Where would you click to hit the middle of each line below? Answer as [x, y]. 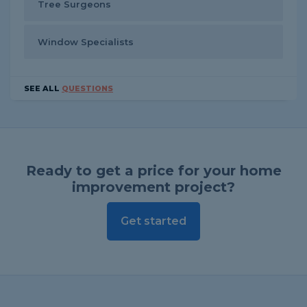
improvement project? [153, 187]
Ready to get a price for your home [153, 171]
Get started [153, 221]
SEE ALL [43, 88]
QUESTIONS [87, 88]
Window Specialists [86, 42]
